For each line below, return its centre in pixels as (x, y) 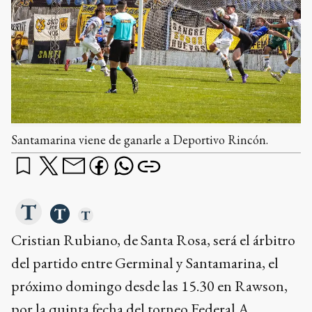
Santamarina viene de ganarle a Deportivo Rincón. (140, 140)
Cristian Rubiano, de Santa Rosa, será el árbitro (153, 240)
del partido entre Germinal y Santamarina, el (145, 263)
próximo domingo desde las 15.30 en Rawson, (149, 286)
